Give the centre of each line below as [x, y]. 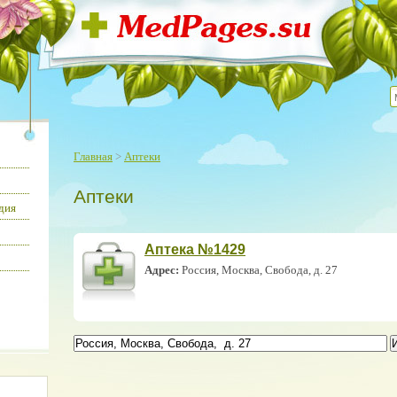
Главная [93, 156]
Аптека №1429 [195, 249]
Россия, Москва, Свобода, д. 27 [258, 270]
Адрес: [162, 270]
